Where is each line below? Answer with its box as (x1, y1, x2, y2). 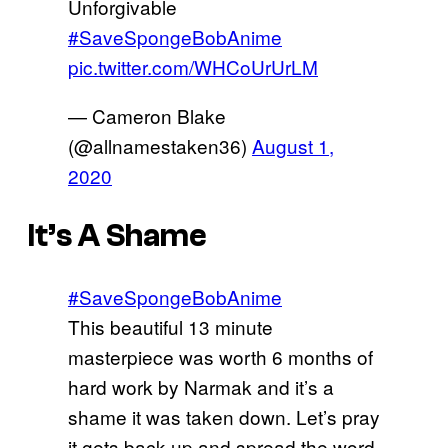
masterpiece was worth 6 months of (68, 342, 373, 370)
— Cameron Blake (68, 101, 226, 129)
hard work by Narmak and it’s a (68, 372, 334, 400)
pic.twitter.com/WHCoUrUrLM (68, 52, 318, 80)
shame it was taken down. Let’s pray (68, 402, 380, 430)
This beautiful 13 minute (68, 312, 273, 340)
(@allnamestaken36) (68, 131, 252, 159)
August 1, (252, 131, 334, 159)
